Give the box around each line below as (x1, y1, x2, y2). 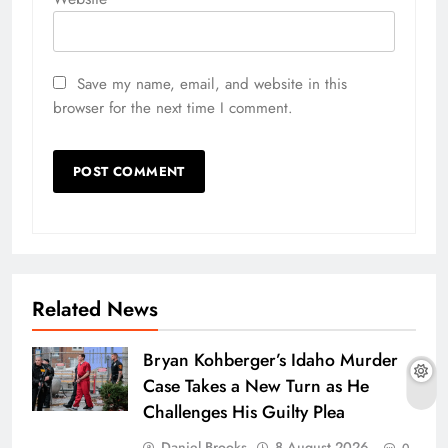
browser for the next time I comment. (53, 97, 293, 120)
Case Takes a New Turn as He (143, 373, 369, 400)
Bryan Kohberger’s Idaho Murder (143, 347, 398, 374)
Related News (32, 294, 158, 325)
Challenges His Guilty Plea (143, 399, 345, 426)
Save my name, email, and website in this (77, 73, 347, 96)
